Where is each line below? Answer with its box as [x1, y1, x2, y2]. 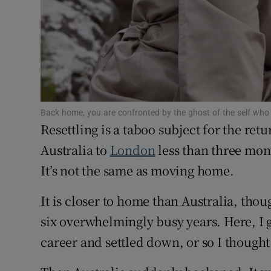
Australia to [41, 141, 110, 159]
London [109, 141, 155, 159]
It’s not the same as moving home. [41, 162, 234, 180]
